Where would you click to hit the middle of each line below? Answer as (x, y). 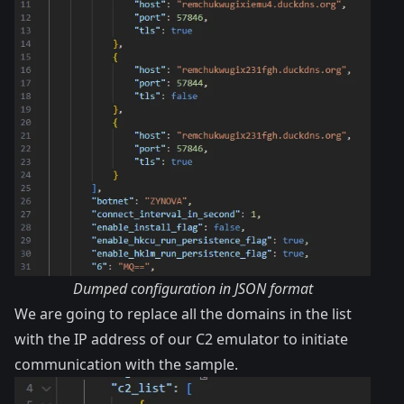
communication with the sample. (126, 365)
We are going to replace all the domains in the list (183, 314)
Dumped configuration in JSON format (193, 289)
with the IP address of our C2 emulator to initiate (181, 340)
